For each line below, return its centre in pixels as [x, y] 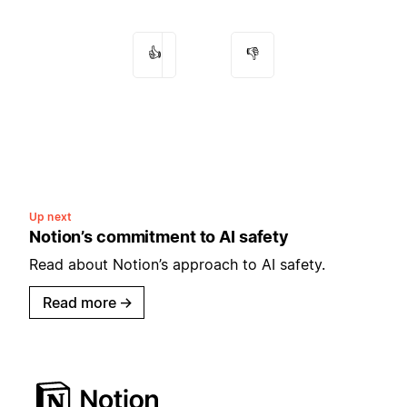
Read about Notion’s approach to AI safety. [177, 264]
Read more [79, 302]
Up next [50, 216]
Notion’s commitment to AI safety [159, 236]
